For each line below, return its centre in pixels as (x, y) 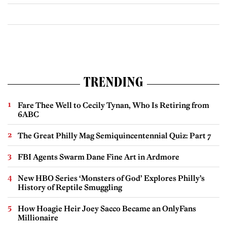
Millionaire (38, 217)
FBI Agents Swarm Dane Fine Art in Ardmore (99, 157)
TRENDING (113, 84)
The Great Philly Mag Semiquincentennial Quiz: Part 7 (115, 135)
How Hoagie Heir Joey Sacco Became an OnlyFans (107, 208)
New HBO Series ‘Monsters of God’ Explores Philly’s (111, 178)
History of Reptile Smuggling (70, 187)
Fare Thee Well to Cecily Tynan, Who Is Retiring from (113, 105)
